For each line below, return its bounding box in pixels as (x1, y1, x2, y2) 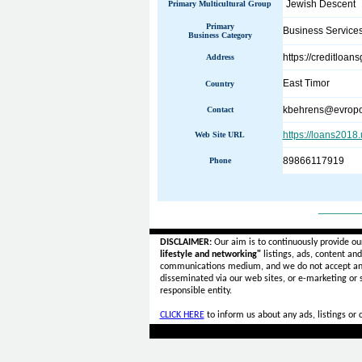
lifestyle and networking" (159, 250, 261, 259)
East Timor (282, 78, 330, 89)
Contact (206, 105, 234, 114)
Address (205, 53, 234, 61)
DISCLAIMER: (159, 238, 212, 247)
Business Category (187, 31, 252, 40)
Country (205, 79, 234, 88)
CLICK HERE (159, 310, 204, 320)
